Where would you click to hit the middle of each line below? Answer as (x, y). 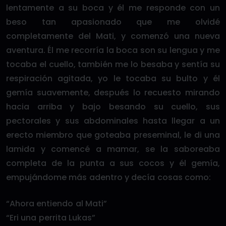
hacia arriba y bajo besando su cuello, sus (113, 107)
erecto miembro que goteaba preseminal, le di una (113, 135)
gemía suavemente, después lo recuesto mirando (113, 93)
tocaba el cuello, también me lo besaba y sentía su (113, 64)
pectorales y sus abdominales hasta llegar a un (113, 121)
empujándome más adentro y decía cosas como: (108, 177)
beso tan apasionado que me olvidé (113, 22)
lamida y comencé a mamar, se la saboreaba (113, 149)
